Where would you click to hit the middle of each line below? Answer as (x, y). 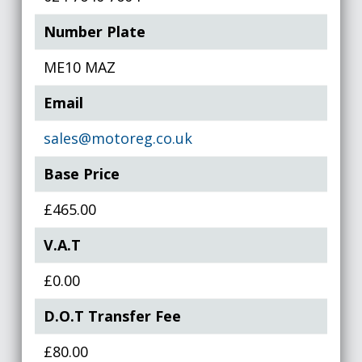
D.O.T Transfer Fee (113, 316)
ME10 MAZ (80, 67)
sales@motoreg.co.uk (118, 138)
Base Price (82, 174)
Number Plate (95, 32)
